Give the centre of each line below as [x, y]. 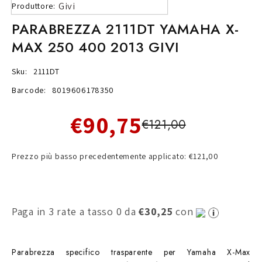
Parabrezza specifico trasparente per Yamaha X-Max [131, 252]
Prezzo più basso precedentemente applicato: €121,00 [115, 156]
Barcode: [29, 90]
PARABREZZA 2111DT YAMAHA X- [125, 29]
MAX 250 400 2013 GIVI [96, 47]
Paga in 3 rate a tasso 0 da [75, 212]
